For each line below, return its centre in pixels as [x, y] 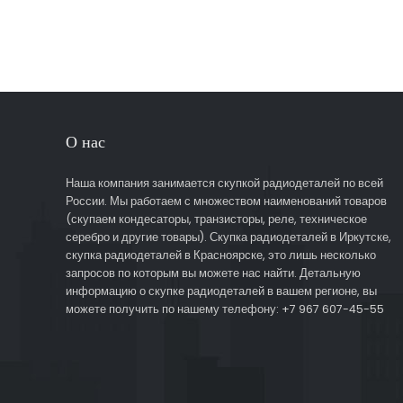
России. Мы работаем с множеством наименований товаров [226, 201]
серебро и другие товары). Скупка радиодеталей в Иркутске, [228, 237]
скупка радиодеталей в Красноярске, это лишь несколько [220, 255]
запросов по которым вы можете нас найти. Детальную [213, 273]
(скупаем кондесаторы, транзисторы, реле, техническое [216, 219]
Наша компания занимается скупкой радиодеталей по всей [224, 183]
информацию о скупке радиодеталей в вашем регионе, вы [221, 291]
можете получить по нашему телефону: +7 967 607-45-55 [224, 309]
